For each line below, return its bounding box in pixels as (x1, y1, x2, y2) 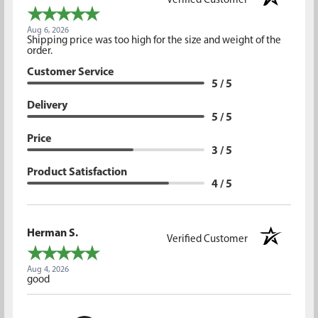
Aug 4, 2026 (26, 265, 69, 275)
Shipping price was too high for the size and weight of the (26, 35, 281, 46)
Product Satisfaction (26, 166, 127, 178)
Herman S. (26, 227, 78, 239)
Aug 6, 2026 (26, 26, 69, 35)
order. (26, 45, 53, 57)
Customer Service (26, 66, 114, 78)
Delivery (26, 99, 67, 111)
